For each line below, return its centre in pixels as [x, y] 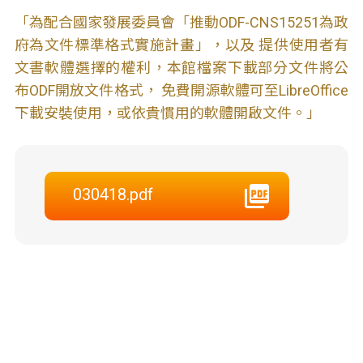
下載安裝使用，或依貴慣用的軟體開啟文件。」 [167, 113]
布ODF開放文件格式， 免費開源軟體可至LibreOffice [181, 90]
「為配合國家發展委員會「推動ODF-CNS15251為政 [181, 22]
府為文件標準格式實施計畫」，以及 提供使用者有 [181, 45]
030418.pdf [113, 194]
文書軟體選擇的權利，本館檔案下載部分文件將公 [181, 68]
